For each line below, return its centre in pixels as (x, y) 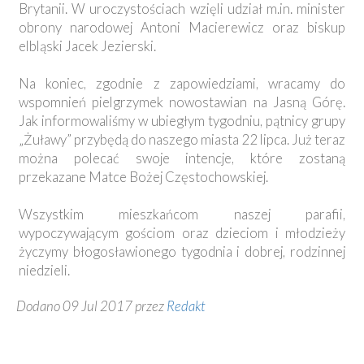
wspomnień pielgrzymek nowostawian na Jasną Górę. (182, 102)
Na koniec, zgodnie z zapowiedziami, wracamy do (182, 84)
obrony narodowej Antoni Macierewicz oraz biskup (182, 28)
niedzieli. (44, 271)
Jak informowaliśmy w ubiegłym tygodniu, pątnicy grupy (182, 121)
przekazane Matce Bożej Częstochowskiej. (143, 177)
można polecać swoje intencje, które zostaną (182, 158)
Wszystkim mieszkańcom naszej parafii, (182, 214)
